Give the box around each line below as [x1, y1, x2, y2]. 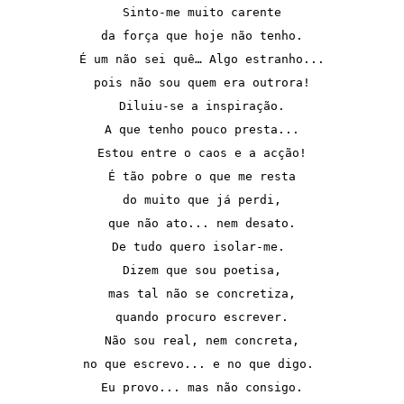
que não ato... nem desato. [108, 216, 296, 230]
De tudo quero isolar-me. [112, 239, 292, 253]
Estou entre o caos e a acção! [97, 145, 307, 160]
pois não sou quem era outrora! [94, 75, 310, 89]
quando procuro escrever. [115, 309, 289, 324]
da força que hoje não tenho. [101, 28, 303, 42]
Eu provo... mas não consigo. [101, 380, 303, 394]
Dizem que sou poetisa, [123, 262, 281, 277]
